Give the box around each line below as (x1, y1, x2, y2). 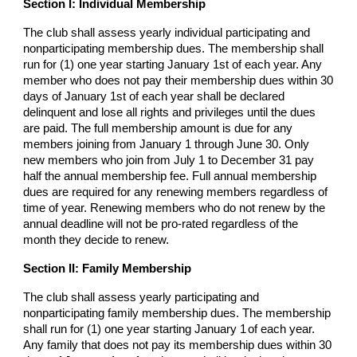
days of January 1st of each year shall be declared (23, 90, 285, 103)
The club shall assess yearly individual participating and (23, 26, 311, 39)
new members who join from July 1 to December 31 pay (23, 154, 315, 167)
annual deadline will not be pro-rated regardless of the (23, 218, 299, 230)
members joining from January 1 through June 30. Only (23, 138, 310, 151)
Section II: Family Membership (23, 262, 192, 275)
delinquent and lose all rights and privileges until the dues (23, 106, 316, 119)
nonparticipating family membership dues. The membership (23, 307, 331, 320)
